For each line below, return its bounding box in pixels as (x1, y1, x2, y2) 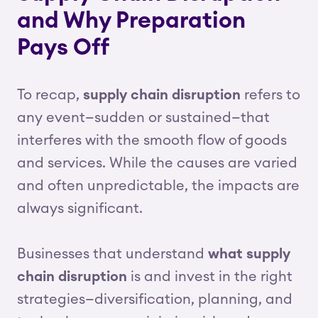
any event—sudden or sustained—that (17, 111, 270, 125)
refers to (241, 88, 300, 102)
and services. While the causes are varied (17, 156, 297, 170)
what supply (208, 247, 290, 261)
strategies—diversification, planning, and (17, 292, 292, 307)
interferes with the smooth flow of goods (17, 133, 287, 148)
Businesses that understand (17, 247, 208, 261)
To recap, (17, 88, 83, 102)
